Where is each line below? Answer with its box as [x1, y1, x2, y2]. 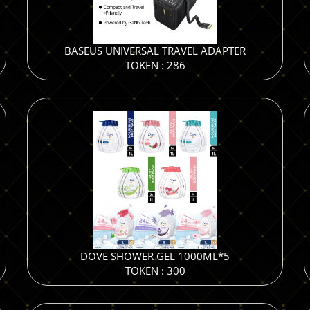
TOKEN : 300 [125, 264, 185, 277]
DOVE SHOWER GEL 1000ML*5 [80, 249, 230, 263]
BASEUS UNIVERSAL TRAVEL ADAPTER [64, 44, 246, 57]
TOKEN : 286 [125, 58, 185, 72]
